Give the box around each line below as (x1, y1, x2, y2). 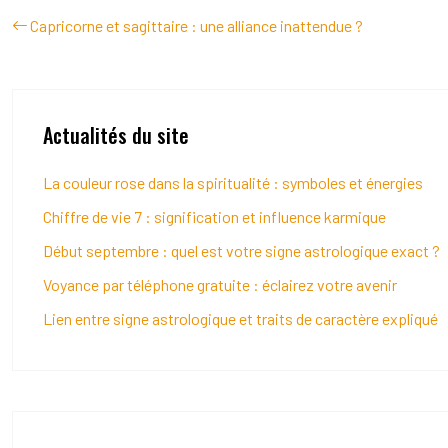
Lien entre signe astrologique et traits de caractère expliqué (43, 309, 438, 328)
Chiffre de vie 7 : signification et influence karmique (43, 207, 386, 226)
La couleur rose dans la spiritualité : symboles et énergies (43, 173, 423, 192)
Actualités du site (43, 120, 189, 150)
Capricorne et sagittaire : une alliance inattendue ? (30, 16, 363, 35)
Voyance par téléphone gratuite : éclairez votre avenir (43, 275, 397, 294)
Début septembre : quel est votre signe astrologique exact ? (43, 241, 440, 260)
